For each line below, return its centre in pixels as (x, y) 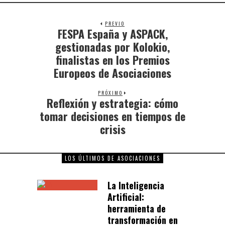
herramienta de (137, 209)
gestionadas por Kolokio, (113, 47)
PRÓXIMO (110, 93)
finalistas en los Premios (113, 60)
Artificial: (126, 197)
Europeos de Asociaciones (113, 73)
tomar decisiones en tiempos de (113, 116)
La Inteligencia (136, 186)
